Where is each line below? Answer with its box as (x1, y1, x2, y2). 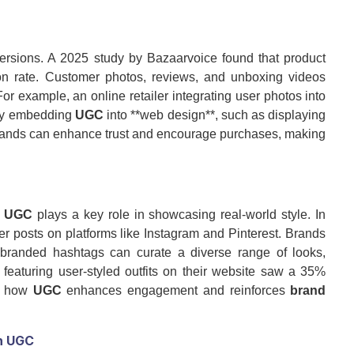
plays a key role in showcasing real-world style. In (32, 208, 326, 222)
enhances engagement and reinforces (61, 284, 291, 298)
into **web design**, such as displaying (103, 108, 326, 122)
